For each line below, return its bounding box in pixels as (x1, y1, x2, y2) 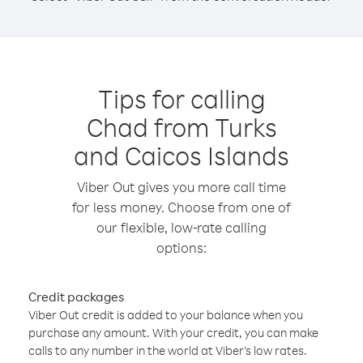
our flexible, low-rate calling (96, 219, 267, 236)
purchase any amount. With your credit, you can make (28, 325, 318, 340)
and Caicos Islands (74, 139, 289, 172)
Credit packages (28, 288, 124, 305)
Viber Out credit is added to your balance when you (28, 307, 303, 322)
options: (156, 239, 207, 256)
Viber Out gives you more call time (77, 178, 286, 195)
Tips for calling (97, 82, 266, 115)
